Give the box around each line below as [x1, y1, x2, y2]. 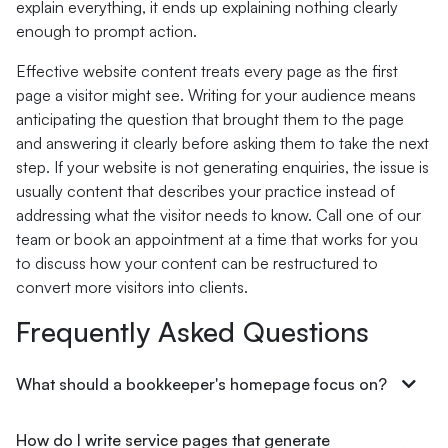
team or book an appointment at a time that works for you [16, 229, 418, 249]
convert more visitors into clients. [16, 277, 248, 297]
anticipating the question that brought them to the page [16, 109, 404, 129]
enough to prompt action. [16, 21, 197, 41]
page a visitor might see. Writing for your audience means [16, 85, 416, 105]
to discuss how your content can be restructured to [16, 253, 378, 273]
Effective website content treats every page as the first [16, 61, 398, 81]
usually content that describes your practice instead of [16, 181, 395, 201]
